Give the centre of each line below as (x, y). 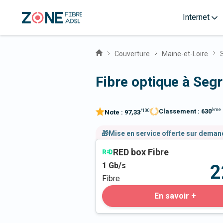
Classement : (180, 111)
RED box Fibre (141, 152)
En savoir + (175, 196)
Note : (114, 112)
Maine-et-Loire (185, 54)
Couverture (132, 54)
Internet (196, 17)
